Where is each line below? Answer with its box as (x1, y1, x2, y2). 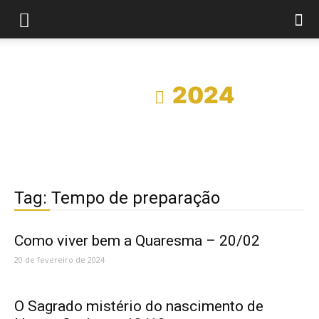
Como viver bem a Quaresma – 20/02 (14, 232, 260, 249)
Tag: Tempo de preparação (14, 188, 220, 208)
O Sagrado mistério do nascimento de (14, 298, 263, 315)
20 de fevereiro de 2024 (14, 254, 105, 265)
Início (85, 81, 147, 109)
